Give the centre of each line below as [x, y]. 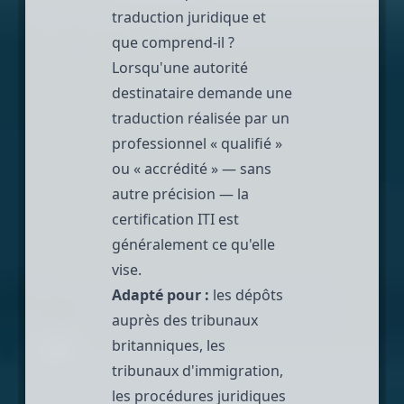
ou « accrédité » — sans [192, 168]
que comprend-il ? [173, 42]
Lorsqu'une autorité [180, 67]
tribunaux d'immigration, [197, 370]
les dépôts [246, 294]
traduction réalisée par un [201, 118]
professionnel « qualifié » [197, 143]
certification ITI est [175, 219]
